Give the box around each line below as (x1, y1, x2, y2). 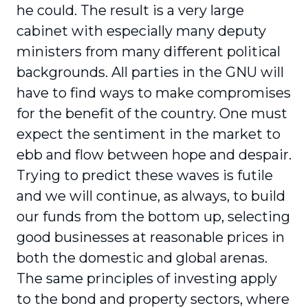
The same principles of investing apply (16, 270, 277, 287)
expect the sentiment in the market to (16, 126, 280, 142)
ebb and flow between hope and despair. (16, 146, 291, 163)
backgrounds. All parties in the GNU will (16, 64, 284, 80)
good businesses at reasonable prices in (16, 229, 285, 245)
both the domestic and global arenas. (16, 250, 267, 266)
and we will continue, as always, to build (16, 188, 285, 204)
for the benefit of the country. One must (16, 105, 287, 122)
